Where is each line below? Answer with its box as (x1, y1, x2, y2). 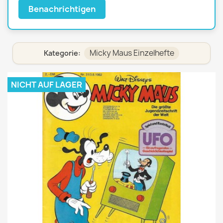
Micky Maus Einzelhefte (89, 48, 174, 59)
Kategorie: (44, 48, 83, 58)
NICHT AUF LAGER (11, 79, 82, 91)
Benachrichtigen (28, 3, 96, 14)
